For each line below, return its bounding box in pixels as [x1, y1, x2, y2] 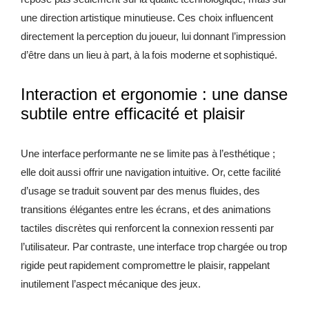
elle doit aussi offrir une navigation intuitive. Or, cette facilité [21, 166, 281, 179]
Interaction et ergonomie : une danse [21, 85, 288, 104]
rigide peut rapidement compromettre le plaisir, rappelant [21, 259, 270, 272]
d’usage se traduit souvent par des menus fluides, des [21, 185, 261, 197]
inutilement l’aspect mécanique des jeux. [21, 278, 201, 290]
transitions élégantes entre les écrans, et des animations [21, 203, 271, 216]
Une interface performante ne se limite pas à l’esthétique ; [21, 148, 275, 160]
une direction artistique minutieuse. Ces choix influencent [21, 12, 274, 24]
